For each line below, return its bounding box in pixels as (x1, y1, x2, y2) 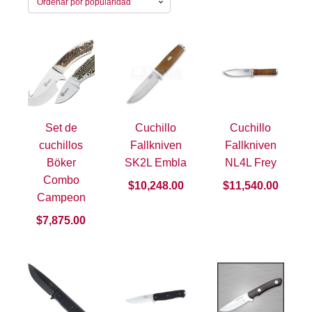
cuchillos (39, 139, 84, 152)
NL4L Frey (224, 157, 276, 169)
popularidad (235, 16, 307, 32)
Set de (45, 122, 77, 134)
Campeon (36, 192, 86, 204)
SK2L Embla (125, 157, 187, 169)
